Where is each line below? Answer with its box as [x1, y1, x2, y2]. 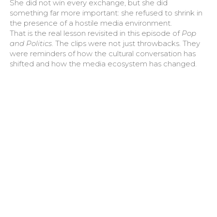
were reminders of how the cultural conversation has [10, 49, 196, 58]
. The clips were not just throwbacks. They [52, 39, 200, 48]
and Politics [10, 39, 52, 48]
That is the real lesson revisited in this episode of [10, 29, 182, 38]
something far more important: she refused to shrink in [10, 8, 202, 17]
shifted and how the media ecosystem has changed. [10, 59, 197, 68]
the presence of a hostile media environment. [10, 18, 172, 28]
